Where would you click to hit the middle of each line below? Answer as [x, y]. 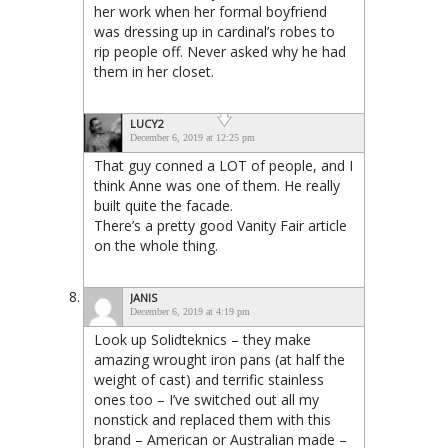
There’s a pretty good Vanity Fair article [220, 225]
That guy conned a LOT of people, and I [223, 165]
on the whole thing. [156, 245]
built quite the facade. [163, 205]
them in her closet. [154, 71]
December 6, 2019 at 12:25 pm [192, 137]
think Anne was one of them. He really [217, 185]
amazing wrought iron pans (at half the [219, 359]
